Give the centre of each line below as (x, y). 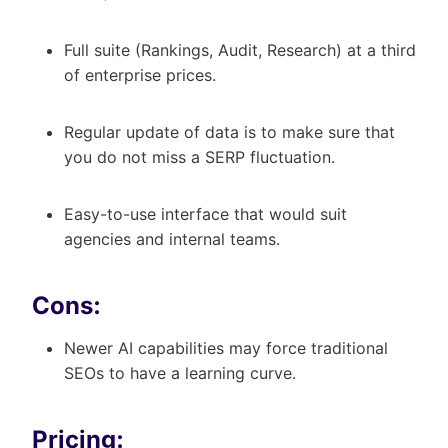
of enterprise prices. (142, 74)
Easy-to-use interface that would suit (205, 213)
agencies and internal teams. (174, 238)
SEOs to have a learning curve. (182, 372)
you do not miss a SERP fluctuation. (202, 156)
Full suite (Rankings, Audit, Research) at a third (240, 49)
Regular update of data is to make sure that (229, 131)
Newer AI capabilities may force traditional (226, 347)
